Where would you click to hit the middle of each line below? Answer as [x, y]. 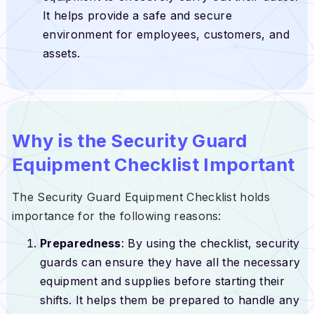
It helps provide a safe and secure [137, 15]
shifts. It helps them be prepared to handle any [169, 300]
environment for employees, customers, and [166, 34]
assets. [61, 53]
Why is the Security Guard [129, 141]
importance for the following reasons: [116, 216]
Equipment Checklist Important [153, 165]
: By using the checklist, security [210, 244]
